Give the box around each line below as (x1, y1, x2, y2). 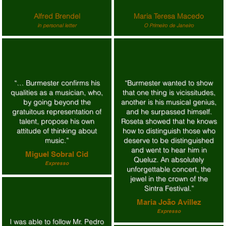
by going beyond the (23, 97, 91, 106)
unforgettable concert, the (127, 164, 211, 174)
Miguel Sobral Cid (25, 150, 88, 158)
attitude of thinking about (17, 126, 97, 135)
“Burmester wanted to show (125, 78, 213, 87)
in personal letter (37, 22, 76, 29)
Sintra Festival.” (144, 184, 194, 193)
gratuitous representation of (12, 107, 101, 116)
